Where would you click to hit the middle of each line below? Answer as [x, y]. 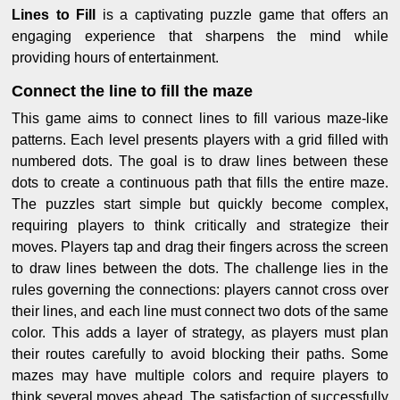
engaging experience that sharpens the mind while [200, 36]
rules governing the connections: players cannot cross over [200, 289]
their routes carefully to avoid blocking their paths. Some [200, 354]
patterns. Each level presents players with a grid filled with [200, 139]
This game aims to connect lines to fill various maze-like [200, 118]
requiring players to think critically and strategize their [200, 225]
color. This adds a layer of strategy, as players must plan [200, 332]
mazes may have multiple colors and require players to [200, 375]
